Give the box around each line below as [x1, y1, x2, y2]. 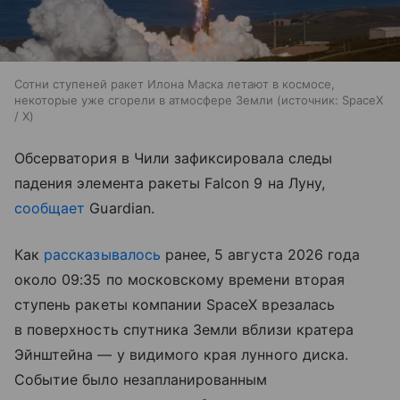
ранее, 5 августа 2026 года [160, 246, 361, 264]
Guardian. [85, 199, 154, 218]
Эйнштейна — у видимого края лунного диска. [14, 346, 349, 364]
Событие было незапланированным [14, 371, 268, 389]
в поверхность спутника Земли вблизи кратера [14, 321, 354, 339]
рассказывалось [44, 246, 161, 264]
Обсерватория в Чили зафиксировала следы [14, 149, 332, 168]
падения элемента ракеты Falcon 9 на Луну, [14, 174, 325, 193]
